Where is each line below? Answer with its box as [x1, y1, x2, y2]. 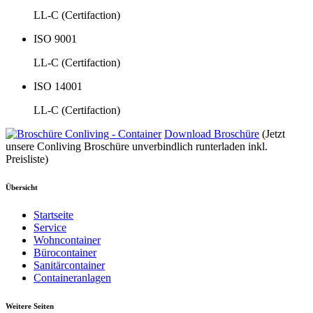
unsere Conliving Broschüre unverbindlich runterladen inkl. [6, 140, 268, 152]
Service [34, 221, 66, 233]
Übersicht [6, 182, 38, 191]
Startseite [34, 208, 73, 221]
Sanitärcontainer [34, 259, 105, 271]
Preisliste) [6, 152, 48, 165]
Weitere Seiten [6, 301, 54, 310]
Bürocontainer [34, 246, 96, 259]
